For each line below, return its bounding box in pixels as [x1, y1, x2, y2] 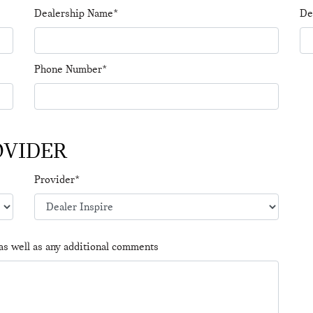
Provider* [34, 173, 80, 186]
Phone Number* [34, 63, 107, 75]
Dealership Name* [34, 7, 118, 20]
